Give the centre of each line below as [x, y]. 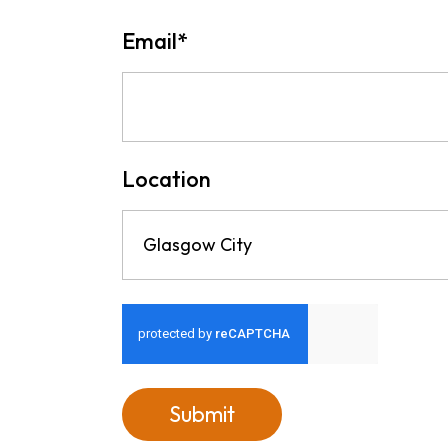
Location [166, 179]
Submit [202, 414]
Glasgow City [197, 244]
